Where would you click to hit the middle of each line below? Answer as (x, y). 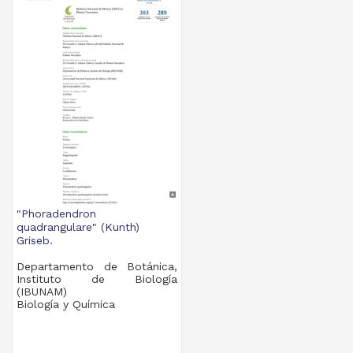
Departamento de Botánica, (97, 266)
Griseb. (35, 240)
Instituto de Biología (97, 279)
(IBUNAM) (42, 292)
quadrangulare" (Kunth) (78, 227)
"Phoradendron (57, 214)
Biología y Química (66, 304)
